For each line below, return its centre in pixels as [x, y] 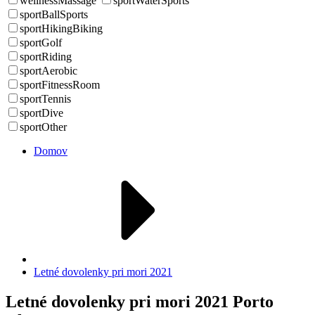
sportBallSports [54, 14]
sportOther [43, 127]
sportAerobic [49, 71]
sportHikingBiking [61, 28]
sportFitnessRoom [60, 85]
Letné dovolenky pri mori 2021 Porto [140, 301]
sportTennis [45, 99]
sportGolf [41, 43]
